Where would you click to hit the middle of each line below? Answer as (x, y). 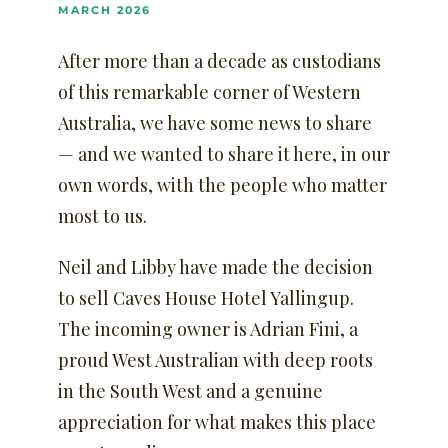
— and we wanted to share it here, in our (224, 154)
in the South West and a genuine (190, 391)
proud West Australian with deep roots (215, 360)
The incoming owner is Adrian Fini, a (208, 329)
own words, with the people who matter (222, 185)
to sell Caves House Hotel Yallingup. (206, 298)
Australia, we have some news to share (215, 123)
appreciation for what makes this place (217, 422)
